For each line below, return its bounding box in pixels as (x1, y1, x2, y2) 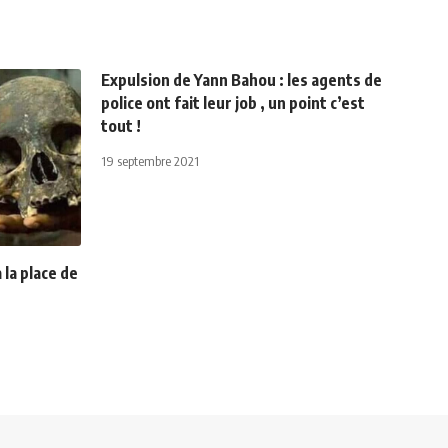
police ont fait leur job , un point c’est (101, 92, 365, 113)
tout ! (101, 115, 141, 136)
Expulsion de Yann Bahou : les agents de (101, 69, 382, 90)
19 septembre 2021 (101, 152, 199, 169)
